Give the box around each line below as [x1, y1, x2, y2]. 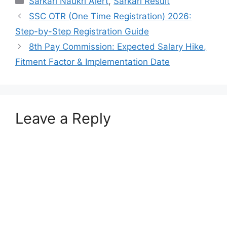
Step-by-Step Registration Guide [15, 26, 149, 36]
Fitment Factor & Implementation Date [15, 57, 170, 67]
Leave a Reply [15, 109, 111, 127]
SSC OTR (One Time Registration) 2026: [29, 11, 192, 21]
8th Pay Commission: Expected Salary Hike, [29, 42, 207, 52]
